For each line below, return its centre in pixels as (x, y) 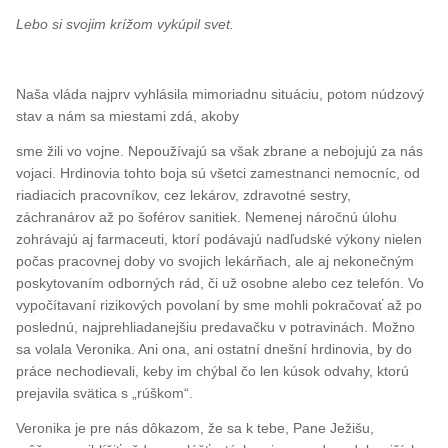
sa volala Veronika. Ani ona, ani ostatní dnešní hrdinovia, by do (214, 348)
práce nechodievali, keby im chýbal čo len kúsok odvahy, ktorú (213, 370)
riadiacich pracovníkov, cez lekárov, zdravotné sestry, (184, 194)
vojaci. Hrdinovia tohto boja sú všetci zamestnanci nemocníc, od (218, 172)
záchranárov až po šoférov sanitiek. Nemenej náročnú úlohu (207, 216)
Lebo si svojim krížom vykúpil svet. (125, 23)
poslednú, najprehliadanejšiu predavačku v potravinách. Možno (216, 326)
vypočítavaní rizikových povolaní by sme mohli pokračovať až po (219, 304)
